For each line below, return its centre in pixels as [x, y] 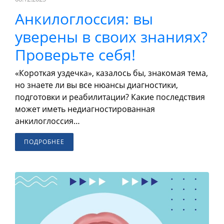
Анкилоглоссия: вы [84, 19]
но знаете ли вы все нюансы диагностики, [96, 85]
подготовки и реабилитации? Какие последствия [110, 97]
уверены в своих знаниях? [111, 37]
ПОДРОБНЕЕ [44, 142]
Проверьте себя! [75, 55]
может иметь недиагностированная [85, 109]
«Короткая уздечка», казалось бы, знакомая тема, [111, 73]
